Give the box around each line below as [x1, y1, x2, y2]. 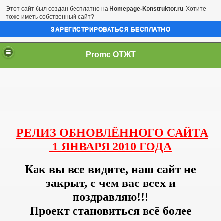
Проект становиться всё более [29, 204, 192, 217]
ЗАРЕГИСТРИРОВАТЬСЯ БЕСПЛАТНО [51, 26, 170, 33]
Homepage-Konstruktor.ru [110, 5, 183, 12]
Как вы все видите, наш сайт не [25, 163, 196, 176]
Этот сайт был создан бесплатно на [6, 5, 110, 12]
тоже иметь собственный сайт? [6, 13, 94, 20]
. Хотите [183, 5, 206, 12]
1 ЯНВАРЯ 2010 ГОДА [49, 140, 172, 153]
